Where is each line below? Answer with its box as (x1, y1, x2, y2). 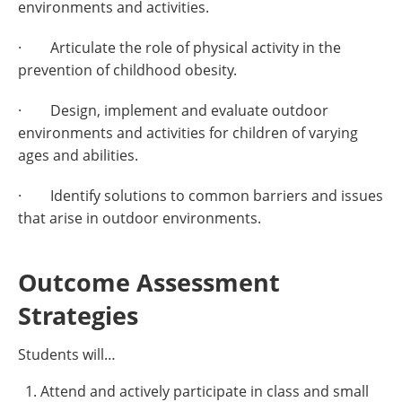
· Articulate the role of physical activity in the (18, 38, 341, 57)
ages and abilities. (18, 145, 138, 165)
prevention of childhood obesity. (18, 60, 237, 80)
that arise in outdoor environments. (18, 208, 261, 228)
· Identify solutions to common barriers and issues (18, 186, 383, 205)
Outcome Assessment (18, 266, 280, 299)
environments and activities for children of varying (18, 123, 358, 143)
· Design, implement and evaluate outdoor (18, 100, 328, 120)
